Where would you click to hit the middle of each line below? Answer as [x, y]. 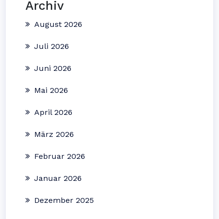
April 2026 [53, 112]
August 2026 [58, 24]
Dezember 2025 [64, 200]
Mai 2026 [51, 90]
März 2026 [54, 134]
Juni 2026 [53, 68]
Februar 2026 [60, 156]
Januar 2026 [58, 178]
